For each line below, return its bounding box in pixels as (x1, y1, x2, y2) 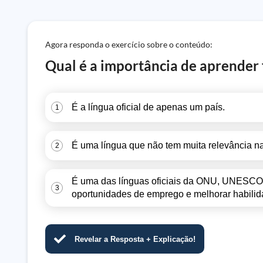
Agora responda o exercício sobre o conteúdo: (45, 39, 213, 49)
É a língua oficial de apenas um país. (72, 102, 225, 112)
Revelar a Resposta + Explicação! (75, 234, 195, 244)
